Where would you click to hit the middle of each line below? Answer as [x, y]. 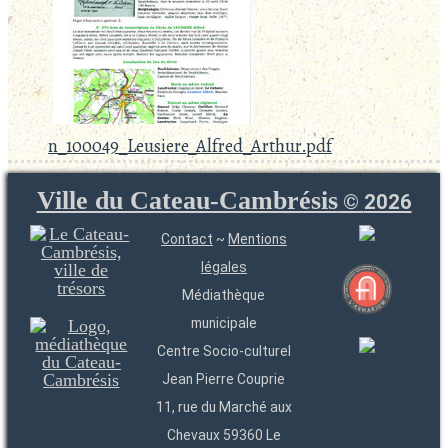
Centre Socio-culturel [223, 351]
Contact [186, 239]
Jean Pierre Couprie [224, 379]
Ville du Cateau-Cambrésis [187, 200]
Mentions [257, 239]
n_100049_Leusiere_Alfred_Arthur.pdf [190, 145]
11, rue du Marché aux [223, 407]
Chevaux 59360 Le [223, 435]
